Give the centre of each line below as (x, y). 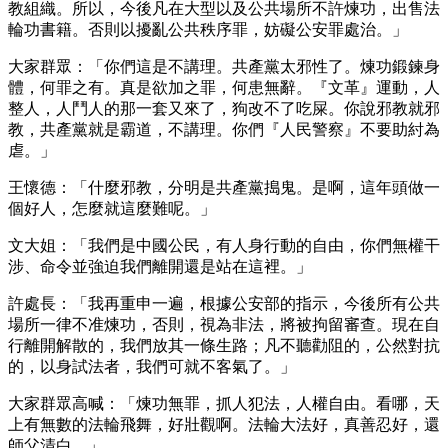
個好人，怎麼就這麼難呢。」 (112, 208)
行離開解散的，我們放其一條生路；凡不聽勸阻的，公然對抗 (224, 345)
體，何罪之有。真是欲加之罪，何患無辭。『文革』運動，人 (224, 87)
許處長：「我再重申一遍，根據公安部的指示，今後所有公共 (224, 303)
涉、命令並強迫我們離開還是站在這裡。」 (160, 266)
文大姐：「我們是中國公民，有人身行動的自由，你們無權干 (224, 245)
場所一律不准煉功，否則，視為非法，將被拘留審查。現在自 (224, 324)
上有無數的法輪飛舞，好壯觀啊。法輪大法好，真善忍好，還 (224, 424)
